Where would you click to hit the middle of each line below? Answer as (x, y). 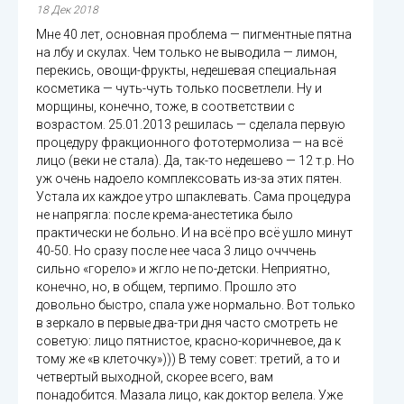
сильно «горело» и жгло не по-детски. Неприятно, (183, 268)
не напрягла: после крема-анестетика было (165, 214)
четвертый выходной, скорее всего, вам (155, 376)
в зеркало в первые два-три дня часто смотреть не (187, 322)
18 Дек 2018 (67, 9)
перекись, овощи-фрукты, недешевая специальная (186, 70)
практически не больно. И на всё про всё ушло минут (194, 232)
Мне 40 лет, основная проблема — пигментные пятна (194, 34)
